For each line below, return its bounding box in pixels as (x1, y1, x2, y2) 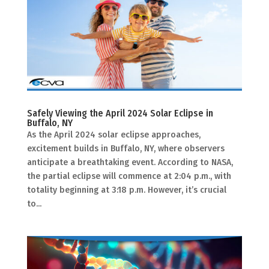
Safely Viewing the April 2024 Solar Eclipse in (26, 107, 213, 119)
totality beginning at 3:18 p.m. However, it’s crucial (26, 185, 226, 196)
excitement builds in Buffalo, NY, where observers (26, 144, 225, 154)
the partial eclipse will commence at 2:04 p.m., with (26, 171, 231, 182)
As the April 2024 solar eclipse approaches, (26, 130, 201, 141)
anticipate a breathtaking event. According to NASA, (26, 157, 233, 168)
